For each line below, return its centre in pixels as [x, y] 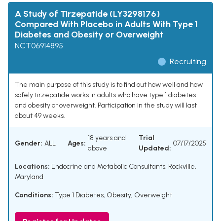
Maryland [29, 177]
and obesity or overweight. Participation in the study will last [106, 106]
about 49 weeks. [40, 116]
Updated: [155, 148]
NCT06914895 [39, 46]
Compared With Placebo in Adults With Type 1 [106, 24]
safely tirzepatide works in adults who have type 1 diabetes [105, 95]
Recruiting [188, 62]
